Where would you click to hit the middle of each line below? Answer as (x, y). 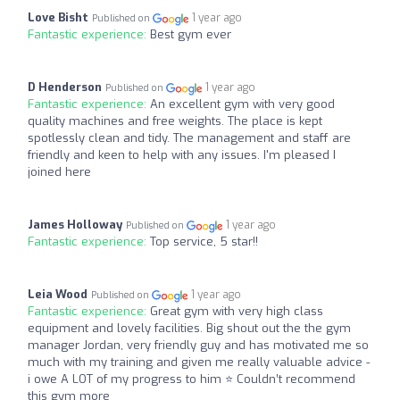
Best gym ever (191, 35)
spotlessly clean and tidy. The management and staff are (189, 138)
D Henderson (65, 87)
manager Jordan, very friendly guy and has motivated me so (198, 346)
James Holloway (75, 225)
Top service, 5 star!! (204, 242)
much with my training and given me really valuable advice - (199, 362)
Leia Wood (58, 295)
